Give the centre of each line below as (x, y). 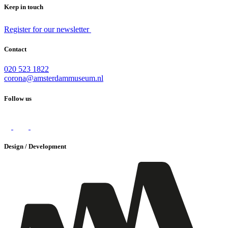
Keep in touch (24, 7)
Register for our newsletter (48, 30)
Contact (15, 49)
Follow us (18, 98)
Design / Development (35, 146)
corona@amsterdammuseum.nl (54, 78)
